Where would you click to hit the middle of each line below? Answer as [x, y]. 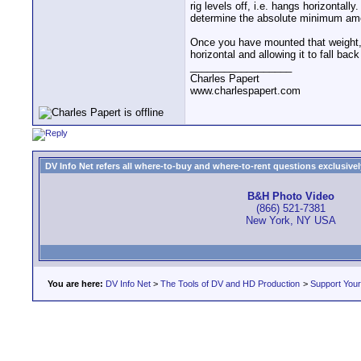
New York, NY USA [291, 221]
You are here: [75, 284]
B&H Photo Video [291, 197]
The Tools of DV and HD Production [230, 284]
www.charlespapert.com [245, 91]
